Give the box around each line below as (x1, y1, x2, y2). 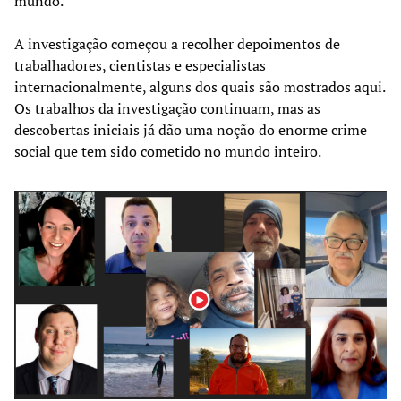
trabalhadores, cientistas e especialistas (14, 55, 266, 76)
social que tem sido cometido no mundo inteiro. (14, 141, 321, 162)
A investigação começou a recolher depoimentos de (14, 34, 340, 55)
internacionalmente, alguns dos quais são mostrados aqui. (14, 77, 385, 98)
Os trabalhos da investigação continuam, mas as (14, 98, 320, 119)
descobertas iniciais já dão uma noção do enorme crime (14, 120, 367, 141)
